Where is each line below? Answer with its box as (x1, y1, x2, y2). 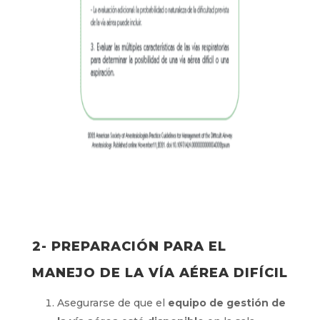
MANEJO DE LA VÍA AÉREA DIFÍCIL (31, 265, 288, 281)
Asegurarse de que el (56, 296, 165, 309)
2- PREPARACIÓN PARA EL (31, 239, 226, 254)
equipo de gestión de (164, 296, 286, 309)
